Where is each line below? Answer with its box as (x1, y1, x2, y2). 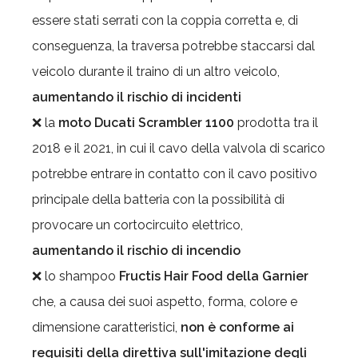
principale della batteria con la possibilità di (32, 192, 284, 208)
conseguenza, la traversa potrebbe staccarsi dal (32, 38, 315, 54)
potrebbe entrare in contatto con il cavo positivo (32, 166, 317, 182)
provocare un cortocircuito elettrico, (32, 217, 243, 233)
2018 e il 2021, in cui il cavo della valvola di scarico (32, 141, 325, 157)
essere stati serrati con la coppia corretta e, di (32, 13, 298, 29)
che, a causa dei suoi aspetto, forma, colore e (32, 294, 297, 310)
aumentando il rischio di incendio (32, 243, 241, 259)
